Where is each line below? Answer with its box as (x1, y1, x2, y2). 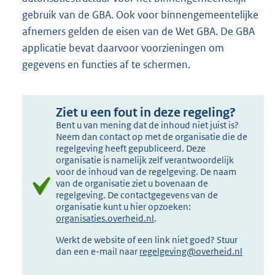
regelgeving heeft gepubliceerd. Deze (56, 142, 206, 154)
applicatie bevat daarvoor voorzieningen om (22, 41, 224, 55)
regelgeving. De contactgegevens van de (56, 188, 219, 201)
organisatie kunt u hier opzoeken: (56, 200, 192, 212)
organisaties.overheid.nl (56, 212, 155, 224)
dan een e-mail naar (56, 245, 140, 257)
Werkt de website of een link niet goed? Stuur (56, 233, 238, 246)
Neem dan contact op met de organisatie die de (56, 130, 248, 142)
